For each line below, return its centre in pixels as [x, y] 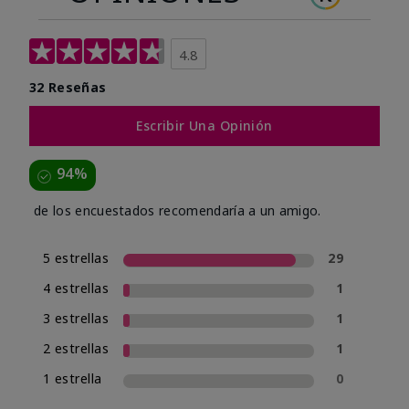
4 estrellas [76, 288]
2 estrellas [76, 349]
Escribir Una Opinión [204, 126]
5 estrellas [76, 258]
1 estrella [73, 379]
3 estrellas [76, 319]
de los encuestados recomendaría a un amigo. [178, 211]
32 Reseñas [68, 88]
